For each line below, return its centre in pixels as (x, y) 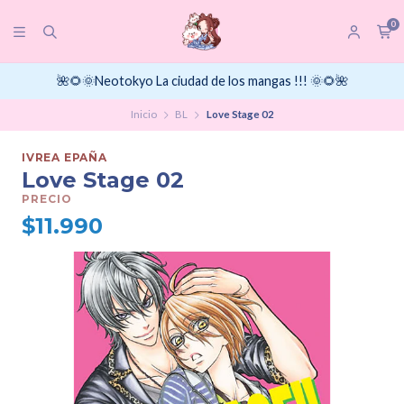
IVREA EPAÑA (64, 158)
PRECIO (47, 199)
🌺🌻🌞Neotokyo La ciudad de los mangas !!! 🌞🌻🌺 (202, 81)
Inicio (143, 115)
